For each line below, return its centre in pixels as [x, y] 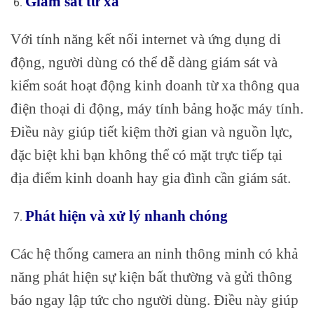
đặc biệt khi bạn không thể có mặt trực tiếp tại [146, 155]
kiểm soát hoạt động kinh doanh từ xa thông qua [155, 86]
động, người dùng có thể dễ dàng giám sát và [144, 62]
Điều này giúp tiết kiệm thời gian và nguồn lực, [151, 132]
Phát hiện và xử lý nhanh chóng [126, 216]
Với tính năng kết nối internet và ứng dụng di [146, 39]
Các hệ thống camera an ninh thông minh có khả [154, 253]
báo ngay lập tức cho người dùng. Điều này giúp [155, 299]
